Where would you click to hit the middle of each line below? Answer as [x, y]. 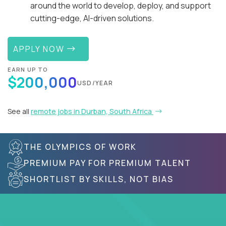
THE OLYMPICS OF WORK [80, 147]
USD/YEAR [95, 83]
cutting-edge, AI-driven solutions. [92, 18]
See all [19, 111]
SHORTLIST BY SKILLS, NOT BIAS [99, 179]
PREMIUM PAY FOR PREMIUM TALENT [107, 163]
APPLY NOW [40, 49]
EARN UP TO [28, 69]
